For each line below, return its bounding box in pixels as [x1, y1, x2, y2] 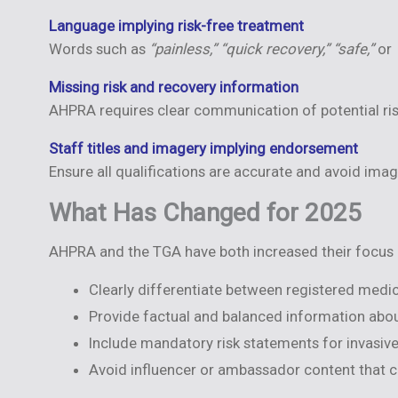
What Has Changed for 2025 [48, 197, 362, 227]
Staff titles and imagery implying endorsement [48, 139, 358, 157]
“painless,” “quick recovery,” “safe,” [148, 40, 374, 58]
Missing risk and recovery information [48, 77, 298, 96]
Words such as [48, 40, 149, 58]
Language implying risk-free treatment [48, 17, 304, 35]
